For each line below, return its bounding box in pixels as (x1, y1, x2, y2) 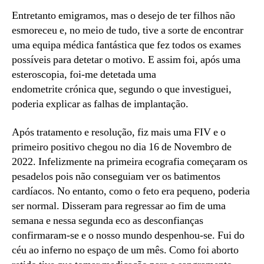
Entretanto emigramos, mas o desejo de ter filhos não (12, 9, 235, 23)
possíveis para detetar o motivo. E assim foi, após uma (12, 53, 240, 67)
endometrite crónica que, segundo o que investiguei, (12, 82, 232, 97)
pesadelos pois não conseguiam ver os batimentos (12, 169, 220, 183)
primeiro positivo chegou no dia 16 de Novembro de (12, 140, 232, 154)
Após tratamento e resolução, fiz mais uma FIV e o (12, 125, 226, 139)
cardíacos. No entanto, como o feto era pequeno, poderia (12, 184, 250, 198)
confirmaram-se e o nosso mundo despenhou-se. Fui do (12, 228, 245, 242)
